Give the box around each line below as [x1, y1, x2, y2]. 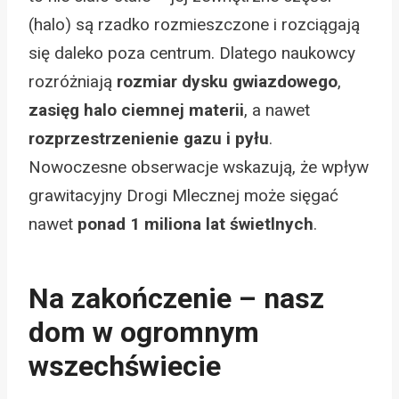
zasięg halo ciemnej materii [28, 99, 244, 120]
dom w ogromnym [28, 314, 259, 349]
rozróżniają [28, 70, 117, 92]
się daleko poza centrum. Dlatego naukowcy [28, 42, 355, 63]
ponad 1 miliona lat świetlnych [77, 213, 313, 234]
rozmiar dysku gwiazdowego [117, 70, 338, 92]
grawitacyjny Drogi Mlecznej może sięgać [28, 184, 338, 206]
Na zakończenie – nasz [28, 281, 324, 315]
